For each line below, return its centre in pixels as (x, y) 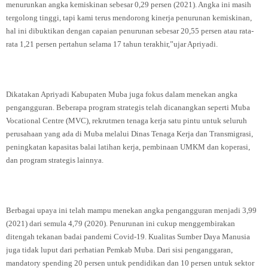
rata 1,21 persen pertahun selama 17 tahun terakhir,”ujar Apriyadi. (112, 44)
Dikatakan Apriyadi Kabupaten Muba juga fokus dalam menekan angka (122, 94)
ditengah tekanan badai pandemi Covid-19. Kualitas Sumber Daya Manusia (128, 237)
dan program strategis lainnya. (55, 160)
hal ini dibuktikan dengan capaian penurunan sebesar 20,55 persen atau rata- (130, 31)
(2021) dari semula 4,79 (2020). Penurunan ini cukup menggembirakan (121, 223)
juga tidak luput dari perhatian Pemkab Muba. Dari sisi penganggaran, (119, 250)
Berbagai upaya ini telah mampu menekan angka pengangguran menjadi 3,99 (131, 210)
